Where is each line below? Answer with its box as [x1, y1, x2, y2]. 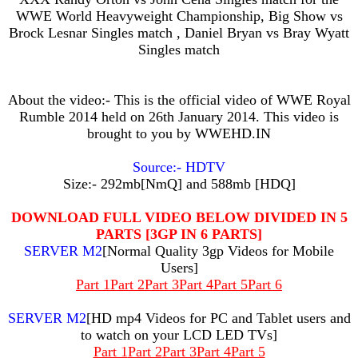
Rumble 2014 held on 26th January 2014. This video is [19, 109, 339, 125]
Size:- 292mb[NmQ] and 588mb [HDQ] [62, 176, 296, 192]
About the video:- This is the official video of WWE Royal [7, 92, 351, 108]
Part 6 [248, 276, 282, 292]
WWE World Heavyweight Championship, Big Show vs [15, 8, 343, 24]
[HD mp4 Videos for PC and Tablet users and [86, 310, 351, 326]
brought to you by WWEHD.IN [87, 125, 271, 141]
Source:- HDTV [133, 159, 225, 175]
